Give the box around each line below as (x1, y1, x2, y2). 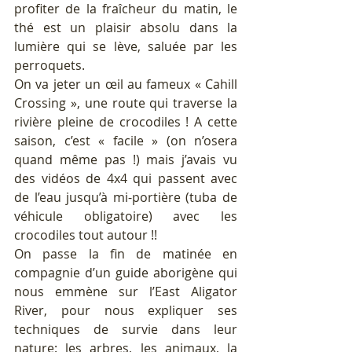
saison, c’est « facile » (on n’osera (14, 132, 237, 150)
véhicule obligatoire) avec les (14, 207, 237, 225)
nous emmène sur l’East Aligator (14, 283, 237, 301)
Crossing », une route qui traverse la (14, 94, 237, 112)
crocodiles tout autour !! (14, 226, 157, 244)
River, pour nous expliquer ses (14, 302, 237, 320)
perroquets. (14, 57, 85, 75)
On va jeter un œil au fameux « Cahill (14, 75, 237, 93)
